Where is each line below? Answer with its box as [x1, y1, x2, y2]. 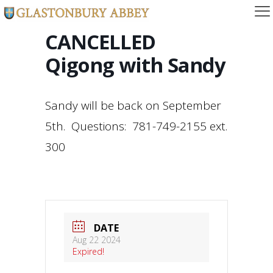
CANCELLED [45, 28, 155, 55]
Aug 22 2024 [73, 234, 121, 246]
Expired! [73, 246, 104, 258]
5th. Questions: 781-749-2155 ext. [45, 118, 227, 134]
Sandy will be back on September [45, 97, 221, 113]
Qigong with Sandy [45, 51, 225, 79]
